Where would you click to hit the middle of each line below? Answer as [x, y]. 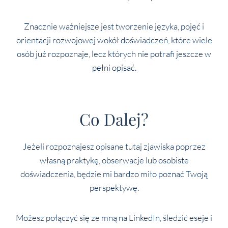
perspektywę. [114, 188]
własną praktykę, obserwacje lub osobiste [114, 160]
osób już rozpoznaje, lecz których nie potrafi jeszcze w [114, 54]
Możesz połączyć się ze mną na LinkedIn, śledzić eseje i [114, 218]
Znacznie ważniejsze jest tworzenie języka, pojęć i [114, 26]
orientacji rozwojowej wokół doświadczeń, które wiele [114, 40]
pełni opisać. [114, 67]
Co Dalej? [114, 119]
